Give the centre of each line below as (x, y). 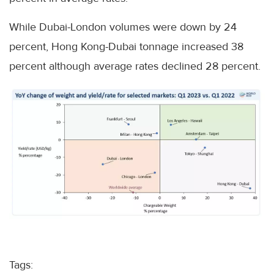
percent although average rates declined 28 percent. (135, 66)
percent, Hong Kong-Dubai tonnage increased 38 (126, 47)
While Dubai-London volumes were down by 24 (123, 27)
